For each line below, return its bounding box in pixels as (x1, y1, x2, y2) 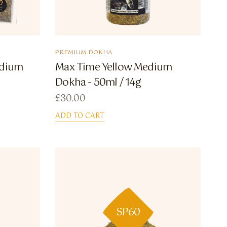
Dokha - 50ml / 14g (55, 74, 141, 92)
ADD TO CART (55, 110, 105, 123)
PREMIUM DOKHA (55, 48, 113, 58)
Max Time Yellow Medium (55, 59, 172, 77)
